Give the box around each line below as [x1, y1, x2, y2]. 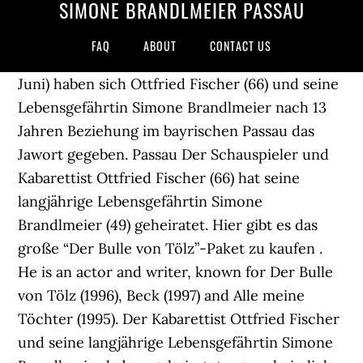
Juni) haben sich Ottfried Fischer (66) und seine [18, 75, 340, 93]
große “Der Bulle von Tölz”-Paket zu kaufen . [18, 239, 323, 258]
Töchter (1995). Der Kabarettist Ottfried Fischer [18, 310, 340, 328]
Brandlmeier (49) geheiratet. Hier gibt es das [18, 216, 318, 234]
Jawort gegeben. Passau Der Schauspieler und [18, 145, 330, 164]
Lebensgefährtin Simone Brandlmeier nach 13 [18, 98, 327, 117]
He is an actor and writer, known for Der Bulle [18, 263, 334, 281]
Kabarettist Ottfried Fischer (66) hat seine [18, 169, 301, 187]
